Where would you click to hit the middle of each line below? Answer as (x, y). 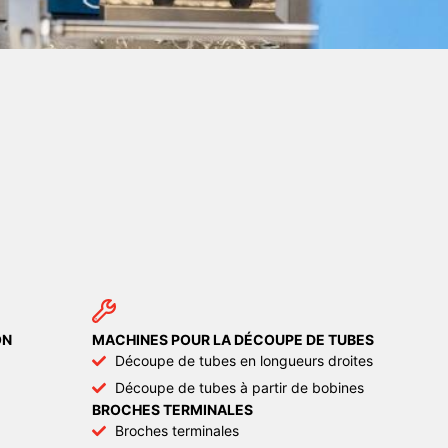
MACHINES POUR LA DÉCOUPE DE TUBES (233, 340)
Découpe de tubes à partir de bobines (239, 388)
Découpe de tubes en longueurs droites (243, 361)
